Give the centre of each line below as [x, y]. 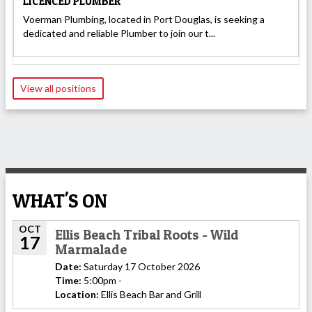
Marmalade [91, 249]
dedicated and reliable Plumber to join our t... [119, 33]
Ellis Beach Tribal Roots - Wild [147, 234]
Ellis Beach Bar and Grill [150, 294]
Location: [77, 294]
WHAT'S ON [60, 201]
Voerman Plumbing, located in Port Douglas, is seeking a [144, 19]
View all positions [58, 88]
